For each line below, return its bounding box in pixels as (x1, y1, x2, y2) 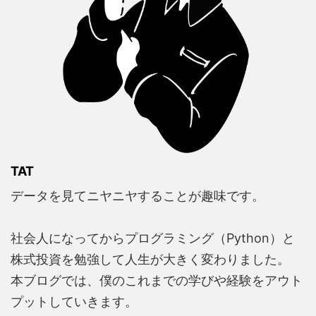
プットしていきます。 (11, 293, 138, 309)
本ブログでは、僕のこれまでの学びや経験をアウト (11, 272, 303, 288)
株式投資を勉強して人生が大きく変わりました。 (11, 251, 290, 267)
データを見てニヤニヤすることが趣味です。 (11, 188, 265, 203)
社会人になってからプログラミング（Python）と (11, 230, 295, 245)
